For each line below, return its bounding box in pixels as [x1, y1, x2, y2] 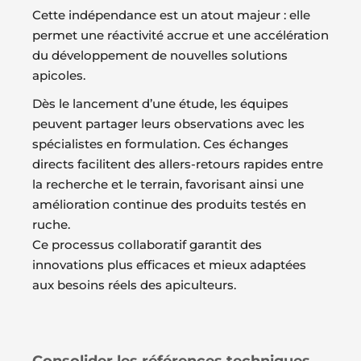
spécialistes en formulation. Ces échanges [32, 136, 288, 152]
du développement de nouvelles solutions [32, 48, 288, 64]
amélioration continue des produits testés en [32, 197, 306, 213]
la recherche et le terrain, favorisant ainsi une [32, 176, 304, 193]
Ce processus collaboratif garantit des [32, 237, 262, 253]
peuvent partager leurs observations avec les [32, 116, 305, 132]
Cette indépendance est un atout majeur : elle [32, 7, 310, 23]
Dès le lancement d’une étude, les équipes [32, 96, 288, 112]
